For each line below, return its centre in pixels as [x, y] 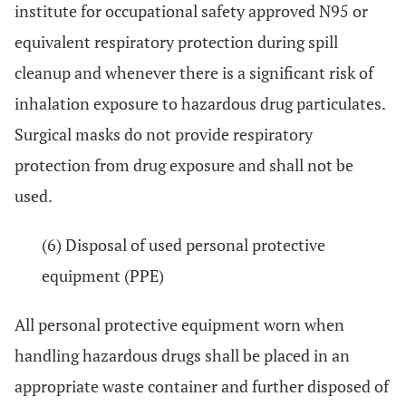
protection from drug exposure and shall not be [184, 165]
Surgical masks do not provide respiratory [164, 134]
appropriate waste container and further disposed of [202, 386]
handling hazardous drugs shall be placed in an [182, 355]
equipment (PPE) [103, 275]
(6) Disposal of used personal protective [184, 245]
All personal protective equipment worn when [179, 324]
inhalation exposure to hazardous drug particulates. [200, 103]
